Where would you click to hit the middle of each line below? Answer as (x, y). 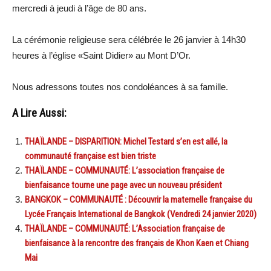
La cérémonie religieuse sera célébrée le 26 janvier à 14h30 (129, 39)
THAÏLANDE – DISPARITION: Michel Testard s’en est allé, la (126, 141)
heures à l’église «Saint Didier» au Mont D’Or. (101, 55)
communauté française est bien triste (90, 156)
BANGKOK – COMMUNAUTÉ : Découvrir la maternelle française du (139, 199)
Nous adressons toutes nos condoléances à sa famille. (120, 87)
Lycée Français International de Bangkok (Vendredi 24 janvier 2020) (141, 214)
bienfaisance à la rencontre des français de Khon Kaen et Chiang (137, 243)
